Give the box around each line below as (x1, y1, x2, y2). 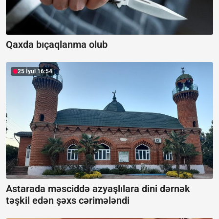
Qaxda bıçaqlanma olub (6, 39, 108, 51)
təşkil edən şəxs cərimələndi (6, 194, 130, 206)
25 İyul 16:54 (18, 68, 52, 75)
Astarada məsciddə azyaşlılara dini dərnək (6, 182, 190, 195)
